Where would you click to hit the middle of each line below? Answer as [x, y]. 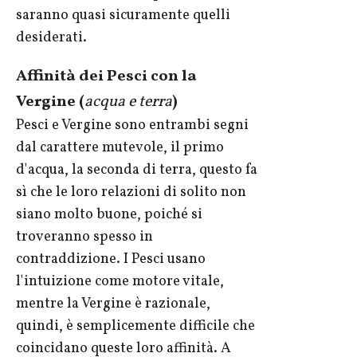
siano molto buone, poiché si [109, 215]
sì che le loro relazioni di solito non [131, 193]
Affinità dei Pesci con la [106, 77]
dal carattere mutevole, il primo [120, 148]
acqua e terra [128, 102]
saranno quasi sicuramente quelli [123, 16]
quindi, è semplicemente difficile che [135, 327]
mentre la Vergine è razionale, [113, 304]
